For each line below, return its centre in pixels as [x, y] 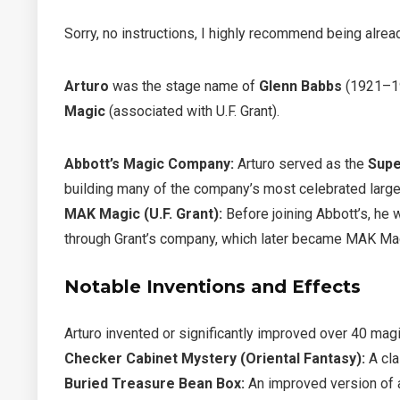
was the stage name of [184, 86]
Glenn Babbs [300, 86]
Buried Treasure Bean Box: [154, 383]
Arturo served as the [301, 163]
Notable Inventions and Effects [212, 286]
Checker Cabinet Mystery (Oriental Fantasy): [215, 358]
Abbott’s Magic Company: [149, 163]
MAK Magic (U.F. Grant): [143, 213]
